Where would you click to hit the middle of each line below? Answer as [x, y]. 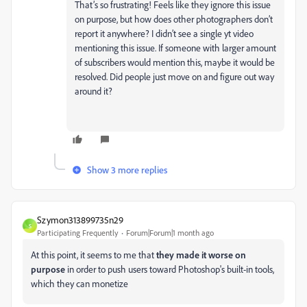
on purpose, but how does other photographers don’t [174, 19]
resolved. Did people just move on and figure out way [174, 76]
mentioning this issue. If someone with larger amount [175, 48]
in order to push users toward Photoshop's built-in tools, [170, 269]
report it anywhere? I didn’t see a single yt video [164, 33]
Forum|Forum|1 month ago [170, 233]
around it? [94, 91]
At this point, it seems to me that [94, 255]
